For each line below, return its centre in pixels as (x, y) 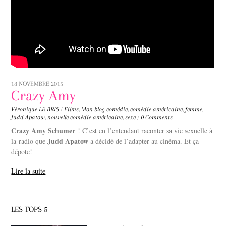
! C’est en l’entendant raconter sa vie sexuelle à (145, 131)
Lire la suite (29, 171)
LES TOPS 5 (30, 210)
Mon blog (93, 110)
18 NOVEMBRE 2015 (37, 84)
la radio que (30, 141)
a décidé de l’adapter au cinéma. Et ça (144, 141)
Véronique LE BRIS (35, 110)
